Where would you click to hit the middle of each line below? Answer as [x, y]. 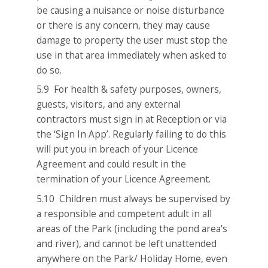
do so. [49, 70]
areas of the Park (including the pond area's [132, 228]
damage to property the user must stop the [132, 40]
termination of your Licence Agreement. [124, 179]
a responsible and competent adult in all [124, 213]
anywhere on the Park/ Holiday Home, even [132, 258]
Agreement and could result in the [112, 164]
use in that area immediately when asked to [132, 55]
